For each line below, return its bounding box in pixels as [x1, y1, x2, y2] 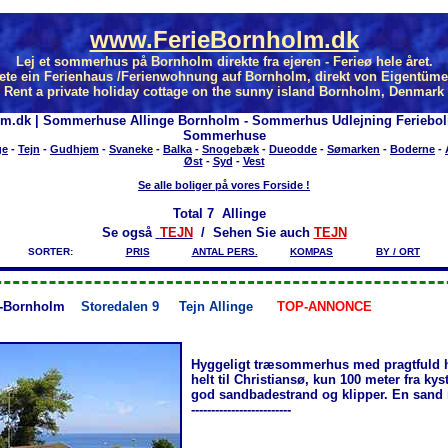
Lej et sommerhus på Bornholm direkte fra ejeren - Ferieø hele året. [15, 54, 433, 70]
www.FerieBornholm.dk [89, 26, 359, 54]
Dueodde [269, 143, 317, 155]
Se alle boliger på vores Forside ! [138, 179, 310, 191]
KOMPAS [290, 246, 333, 258]
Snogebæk [202, 143, 259, 155]
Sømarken [327, 143, 380, 155]
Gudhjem [50, 143, 99, 155]
